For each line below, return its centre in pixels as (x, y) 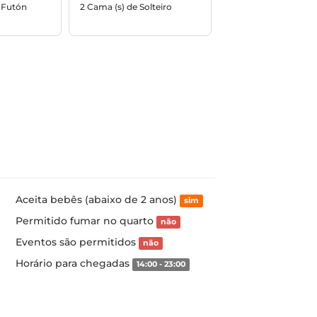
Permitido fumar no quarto (86, 221)
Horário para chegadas (74, 263)
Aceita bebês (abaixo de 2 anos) (97, 200)
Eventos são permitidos (77, 242)
